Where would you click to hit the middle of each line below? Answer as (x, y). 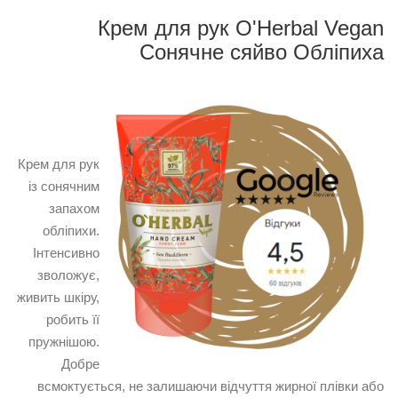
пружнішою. (64, 342)
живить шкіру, (58, 298)
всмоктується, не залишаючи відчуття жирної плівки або (211, 386)
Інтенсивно (66, 253)
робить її (73, 320)
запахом (74, 209)
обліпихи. (71, 231)
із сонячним (64, 187)
